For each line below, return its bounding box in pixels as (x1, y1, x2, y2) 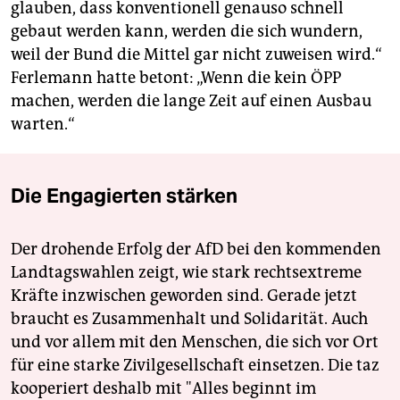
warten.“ (11, 114, 75, 135)
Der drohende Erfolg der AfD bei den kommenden (11, 239, 381, 260)
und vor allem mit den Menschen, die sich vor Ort (11, 332, 379, 353)
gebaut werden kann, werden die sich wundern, (11, 21, 362, 42)
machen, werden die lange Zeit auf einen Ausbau (11, 91, 371, 112)
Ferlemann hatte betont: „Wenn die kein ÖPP (11, 68, 341, 88)
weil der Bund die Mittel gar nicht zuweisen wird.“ (11, 45, 382, 65)
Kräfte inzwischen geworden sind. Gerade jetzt (11, 286, 357, 306)
